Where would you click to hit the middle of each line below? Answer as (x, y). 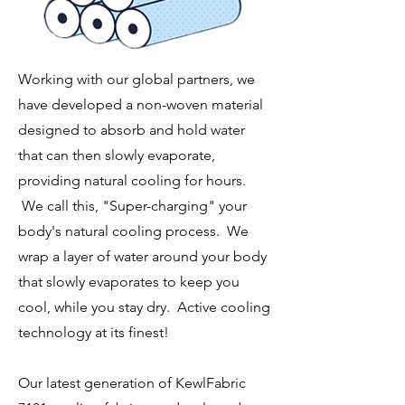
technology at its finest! (94, 332)
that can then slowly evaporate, (117, 155)
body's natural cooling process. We (133, 231)
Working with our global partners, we (137, 79)
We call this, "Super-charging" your (132, 206)
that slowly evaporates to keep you (129, 282)
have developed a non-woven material (141, 104)
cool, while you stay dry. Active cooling (144, 307)
